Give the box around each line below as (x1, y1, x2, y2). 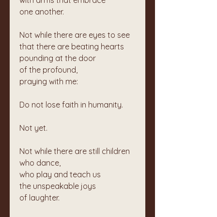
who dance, (19, 158, 64, 168)
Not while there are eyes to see (19, 30, 134, 40)
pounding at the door (19, 53, 100, 63)
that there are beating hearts (19, 42, 128, 51)
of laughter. (19, 193, 60, 202)
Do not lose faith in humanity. (19, 100, 123, 109)
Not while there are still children (19, 146, 130, 156)
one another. (19, 7, 64, 16)
